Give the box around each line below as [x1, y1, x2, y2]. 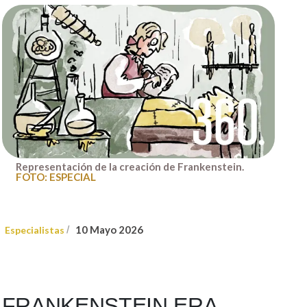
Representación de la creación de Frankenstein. [15, 160, 244, 173]
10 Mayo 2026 [75, 223, 143, 236]
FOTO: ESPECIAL [15, 170, 96, 183]
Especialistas [4, 224, 64, 236]
